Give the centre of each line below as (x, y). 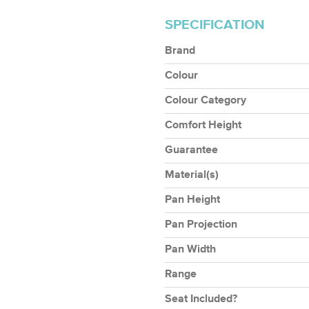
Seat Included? (201, 300)
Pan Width (190, 250)
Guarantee (191, 151)
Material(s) (192, 176)
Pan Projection (201, 225)
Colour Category (206, 101)
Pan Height (192, 200)
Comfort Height (203, 126)
